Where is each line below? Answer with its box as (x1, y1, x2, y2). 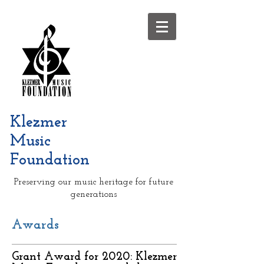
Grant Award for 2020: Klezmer (12, 251, 177, 263)
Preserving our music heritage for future (14, 177, 173, 187)
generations (70, 190, 117, 199)
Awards (12, 219, 59, 232)
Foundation (10, 153, 90, 169)
